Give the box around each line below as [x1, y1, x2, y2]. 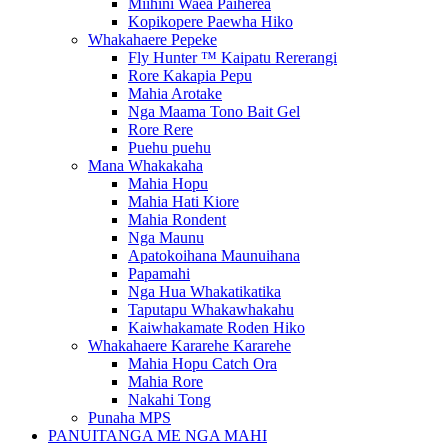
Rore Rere [128, 121, 193, 138]
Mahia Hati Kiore [128, 193, 239, 210]
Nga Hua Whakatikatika [128, 283, 281, 300]
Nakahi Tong [128, 391, 211, 408]
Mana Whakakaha [88, 157, 203, 174]
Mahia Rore [128, 373, 203, 390]
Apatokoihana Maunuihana [128, 247, 300, 264]
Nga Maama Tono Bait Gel [128, 103, 300, 120]
